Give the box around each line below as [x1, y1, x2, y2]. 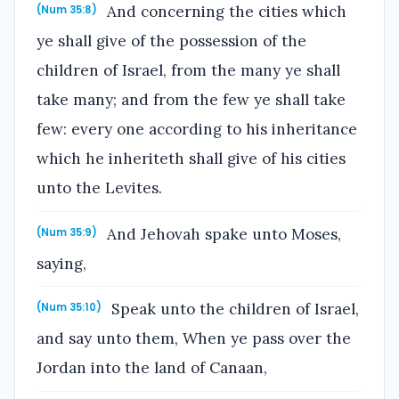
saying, [37, 253, 86, 273]
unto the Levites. [37, 177, 162, 198]
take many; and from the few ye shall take [37, 89, 346, 110]
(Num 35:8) [37, 2, 97, 17]
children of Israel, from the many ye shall [37, 60, 340, 80]
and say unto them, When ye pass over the [37, 329, 351, 349]
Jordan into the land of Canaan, [37, 358, 267, 379]
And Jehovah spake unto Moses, [102, 224, 342, 244]
